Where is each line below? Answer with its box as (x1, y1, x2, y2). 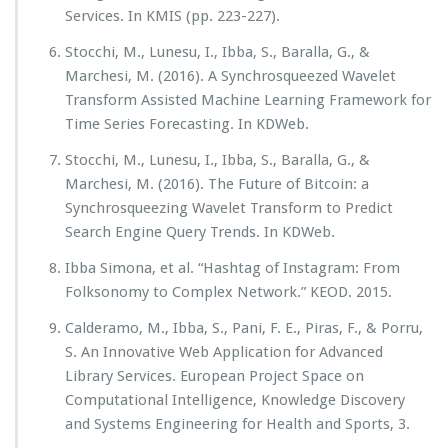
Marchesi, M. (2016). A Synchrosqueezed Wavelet (65, 67, 396, 85)
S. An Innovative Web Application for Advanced (65, 343, 383, 361)
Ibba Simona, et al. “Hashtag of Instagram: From (65, 259, 400, 277)
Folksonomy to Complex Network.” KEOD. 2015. (65, 283, 392, 301)
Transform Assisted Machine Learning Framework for (65, 91, 431, 109)
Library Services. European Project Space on (65, 367, 364, 385)
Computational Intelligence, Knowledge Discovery (65, 391, 405, 409)
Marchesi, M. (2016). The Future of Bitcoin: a (65, 175, 369, 193)
